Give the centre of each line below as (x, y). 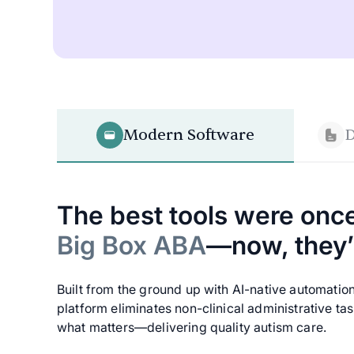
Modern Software (189, 135)
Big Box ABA (132, 246)
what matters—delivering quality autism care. (192, 328)
